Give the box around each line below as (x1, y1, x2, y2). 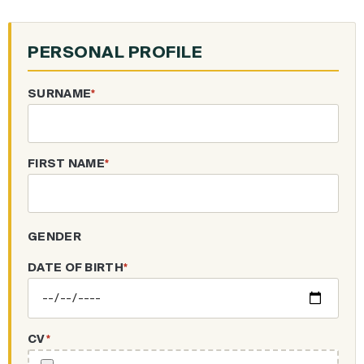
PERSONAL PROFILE (28, 42, 202, 62)
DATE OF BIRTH (28, 261, 123, 275)
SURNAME (28, 87, 92, 101)
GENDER (28, 229, 81, 243)
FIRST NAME (28, 157, 106, 171)
